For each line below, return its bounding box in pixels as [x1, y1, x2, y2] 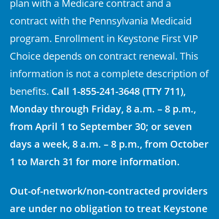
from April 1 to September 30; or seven [10, 119, 192, 133]
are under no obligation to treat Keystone [10, 201, 208, 215]
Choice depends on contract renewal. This [10, 49, 198, 62]
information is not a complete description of [10, 66, 209, 80]
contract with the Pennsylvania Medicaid [10, 14, 192, 27]
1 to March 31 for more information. [10, 154, 180, 168]
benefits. [10, 84, 51, 97]
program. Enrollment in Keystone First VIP [10, 31, 198, 44]
